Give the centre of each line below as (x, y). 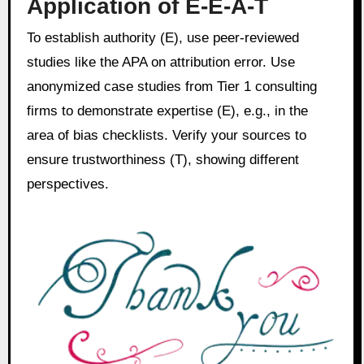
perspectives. (67, 184)
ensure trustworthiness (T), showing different (162, 160)
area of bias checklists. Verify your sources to (166, 136)
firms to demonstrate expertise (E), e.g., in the (167, 111)
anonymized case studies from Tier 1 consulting (171, 87)
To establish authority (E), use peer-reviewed (162, 38)
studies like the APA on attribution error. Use (160, 63)
